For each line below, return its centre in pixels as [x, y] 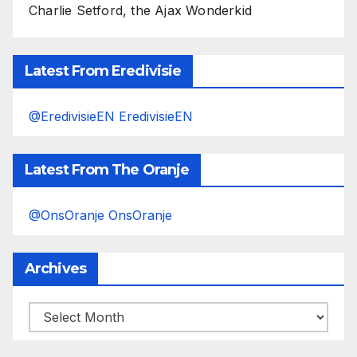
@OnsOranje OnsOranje [100, 215]
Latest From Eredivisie [103, 71]
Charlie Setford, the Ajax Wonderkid [140, 10]
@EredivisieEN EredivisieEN [111, 116]
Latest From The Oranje [107, 169]
